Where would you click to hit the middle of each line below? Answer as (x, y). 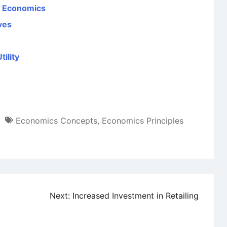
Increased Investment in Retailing (136, 196)
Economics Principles (143, 121)
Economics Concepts (56, 121)
